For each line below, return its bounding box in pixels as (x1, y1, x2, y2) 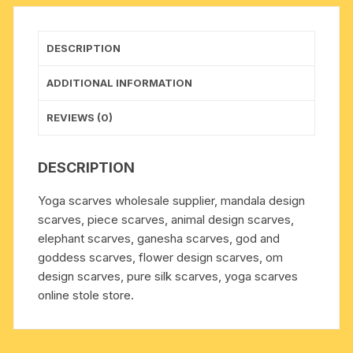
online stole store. (38, 288, 135, 303)
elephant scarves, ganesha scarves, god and (38, 231, 281, 247)
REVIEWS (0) (46, 111, 113, 124)
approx (37, 13, 76, 28)
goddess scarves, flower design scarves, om (38, 250, 284, 266)
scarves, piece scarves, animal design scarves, (38, 212, 295, 228)
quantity (37, 145, 80, 161)
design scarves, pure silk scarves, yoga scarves (38, 269, 299, 284)
